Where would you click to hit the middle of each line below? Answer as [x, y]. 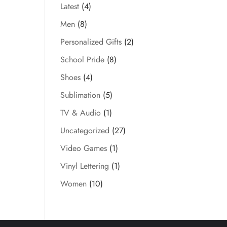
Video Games [84, 148]
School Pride [83, 60]
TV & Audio [81, 113]
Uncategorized [85, 130]
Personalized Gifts [91, 42]
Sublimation [81, 95]
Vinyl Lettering [85, 166]
